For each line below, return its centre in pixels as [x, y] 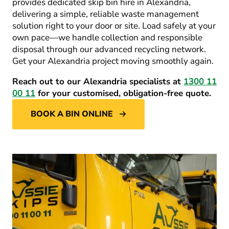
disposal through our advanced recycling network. [109, 49]
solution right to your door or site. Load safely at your [114, 26]
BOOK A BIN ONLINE [72, 114]
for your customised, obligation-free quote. [123, 93]
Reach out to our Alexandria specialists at [98, 82]
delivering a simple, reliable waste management [106, 14]
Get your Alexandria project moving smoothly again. [113, 61]
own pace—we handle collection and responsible [107, 38]
